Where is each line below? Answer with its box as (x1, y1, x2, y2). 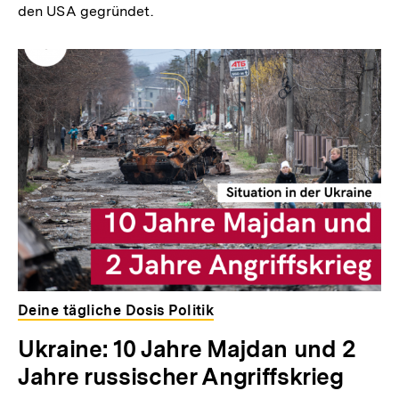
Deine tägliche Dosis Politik (18, 301, 215, 319)
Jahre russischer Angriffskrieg (18, 362, 344, 390)
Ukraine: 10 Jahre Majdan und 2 (18, 334, 356, 362)
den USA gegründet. (18, 3, 153, 20)
